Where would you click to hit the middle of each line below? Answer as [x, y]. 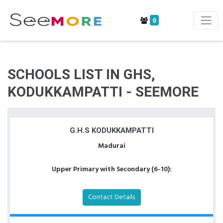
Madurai [111, 146]
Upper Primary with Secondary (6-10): [111, 169]
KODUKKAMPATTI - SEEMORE [103, 92]
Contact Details [111, 197]
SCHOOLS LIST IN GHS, [81, 74]
